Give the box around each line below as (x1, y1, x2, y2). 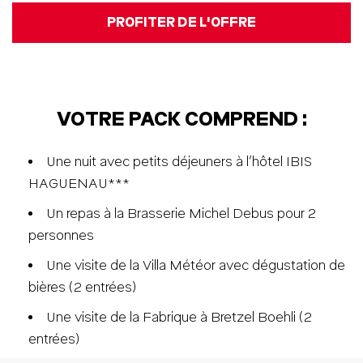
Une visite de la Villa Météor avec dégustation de (46, 258, 345, 273)
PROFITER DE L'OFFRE (106, 15, 257, 30)
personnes (28, 228, 94, 243)
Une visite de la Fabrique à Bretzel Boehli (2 (46, 310, 312, 325)
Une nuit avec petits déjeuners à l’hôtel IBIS (46, 154, 312, 169)
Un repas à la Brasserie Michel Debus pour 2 (46, 206, 316, 221)
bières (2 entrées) (28, 280, 137, 295)
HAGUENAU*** (28, 176, 130, 191)
